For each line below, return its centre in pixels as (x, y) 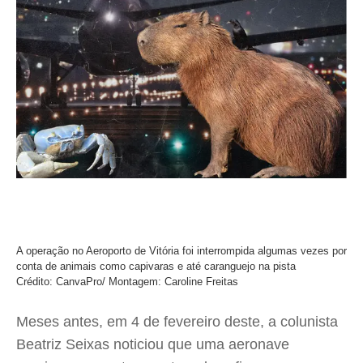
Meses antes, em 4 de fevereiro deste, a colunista (177, 321)
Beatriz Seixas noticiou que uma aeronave (153, 344)
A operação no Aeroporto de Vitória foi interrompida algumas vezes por (181, 250)
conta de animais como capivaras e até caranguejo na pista (156, 266)
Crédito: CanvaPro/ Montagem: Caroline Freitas (127, 281)
